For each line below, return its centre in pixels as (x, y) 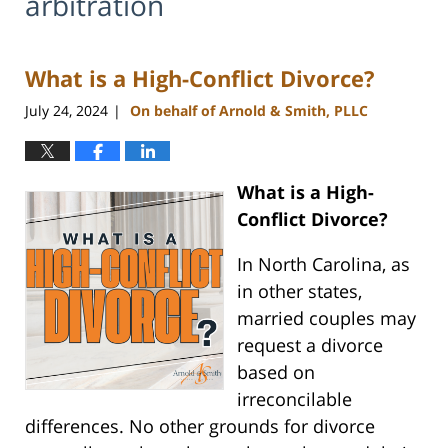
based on (275, 371)
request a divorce (309, 344)
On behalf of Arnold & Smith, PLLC (249, 110)
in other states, (299, 290)
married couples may (326, 317)
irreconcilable (294, 398)
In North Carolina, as (323, 263)
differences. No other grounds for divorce (200, 425)
